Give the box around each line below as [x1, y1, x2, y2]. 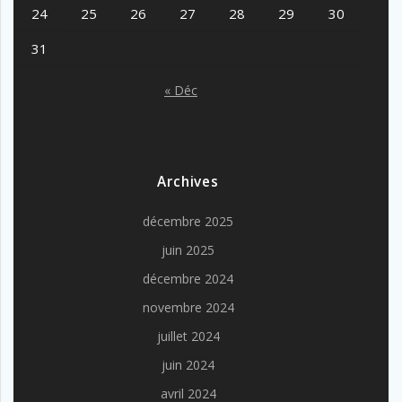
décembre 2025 [143, 213, 233, 231]
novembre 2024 [142, 299, 234, 317]
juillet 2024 [156, 328, 220, 345]
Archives [157, 172, 219, 192]
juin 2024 [162, 356, 214, 374]
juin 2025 [162, 241, 214, 259]
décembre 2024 [143, 270, 233, 288]
